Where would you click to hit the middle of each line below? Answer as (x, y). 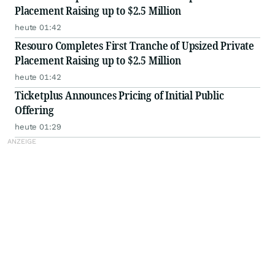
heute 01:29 (38, 127)
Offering (34, 110)
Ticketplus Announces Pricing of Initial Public (119, 95)
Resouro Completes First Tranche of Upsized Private (134, 46)
